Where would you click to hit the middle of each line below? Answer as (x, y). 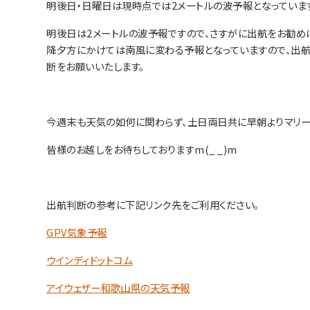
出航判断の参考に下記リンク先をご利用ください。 (153, 204)
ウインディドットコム (90, 259)
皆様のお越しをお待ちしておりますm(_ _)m (142, 149)
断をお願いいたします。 (95, 66)
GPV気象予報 (77, 232)
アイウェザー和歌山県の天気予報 (118, 287)
